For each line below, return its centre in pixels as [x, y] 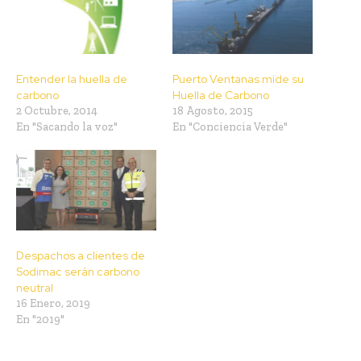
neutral [35, 287]
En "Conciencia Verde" [230, 127]
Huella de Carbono [221, 95]
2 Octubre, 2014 [57, 111]
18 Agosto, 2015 [213, 111]
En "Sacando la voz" [67, 127]
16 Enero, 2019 [53, 303]
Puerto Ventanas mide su [238, 79]
